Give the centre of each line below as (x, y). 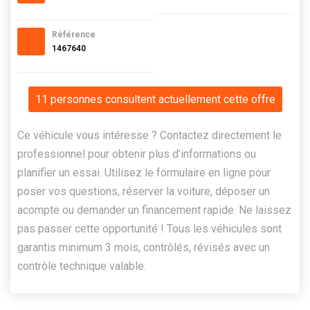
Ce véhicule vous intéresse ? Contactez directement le (149, 135)
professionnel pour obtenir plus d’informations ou (137, 154)
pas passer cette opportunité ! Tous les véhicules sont (149, 228)
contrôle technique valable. (82, 266)
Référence (74, 34)
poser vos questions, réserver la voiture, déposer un (144, 191)
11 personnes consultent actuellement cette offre (155, 99)
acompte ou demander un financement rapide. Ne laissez (154, 210)
